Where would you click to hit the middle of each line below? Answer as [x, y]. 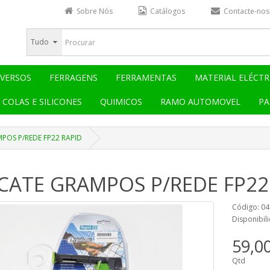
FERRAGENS [74, 77]
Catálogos [168, 11]
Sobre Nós [95, 11]
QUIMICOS [121, 102]
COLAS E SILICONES [42, 102]
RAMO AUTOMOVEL [200, 102]
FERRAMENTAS [146, 77]
